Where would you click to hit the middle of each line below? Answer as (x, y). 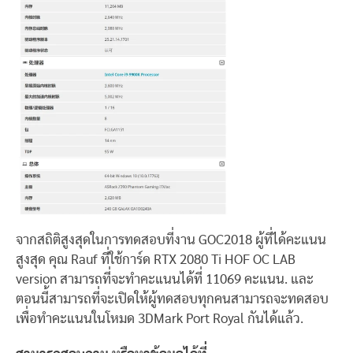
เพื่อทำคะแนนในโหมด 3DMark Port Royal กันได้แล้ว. (160, 319)
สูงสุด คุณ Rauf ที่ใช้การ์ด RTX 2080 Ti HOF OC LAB (156, 260)
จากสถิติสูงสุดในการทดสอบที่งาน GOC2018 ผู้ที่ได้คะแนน (171, 240)
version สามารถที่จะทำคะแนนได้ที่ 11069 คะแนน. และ (165, 280)
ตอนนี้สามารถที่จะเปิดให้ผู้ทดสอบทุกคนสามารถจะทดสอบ (172, 299)
